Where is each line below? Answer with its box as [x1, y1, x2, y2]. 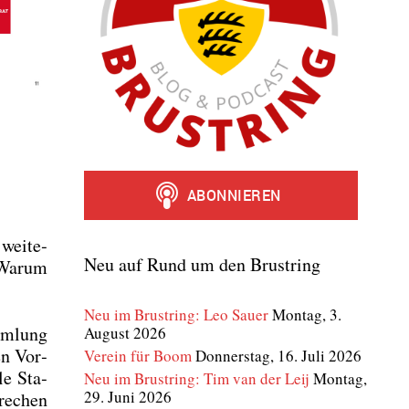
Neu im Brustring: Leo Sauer [84, 304, 268, 325]
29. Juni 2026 [84, 386, 172, 407]
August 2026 [84, 322, 166, 343]
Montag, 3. [272, 304, 341, 325]
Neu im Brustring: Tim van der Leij [84, 368, 309, 389]
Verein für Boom [84, 345, 192, 366]
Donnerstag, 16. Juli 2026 [195, 345, 362, 366]
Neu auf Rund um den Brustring [84, 252, 320, 277]
